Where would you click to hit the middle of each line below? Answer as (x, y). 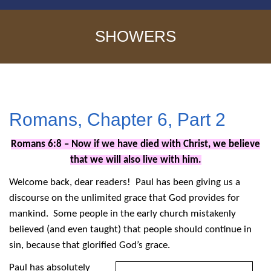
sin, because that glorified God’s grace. (90, 246)
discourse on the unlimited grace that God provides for (124, 198)
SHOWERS (135, 37)
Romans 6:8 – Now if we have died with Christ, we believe (135, 145)
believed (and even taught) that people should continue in (130, 230)
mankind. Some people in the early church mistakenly (122, 214)
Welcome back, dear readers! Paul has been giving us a (125, 183)
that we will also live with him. (135, 160)
